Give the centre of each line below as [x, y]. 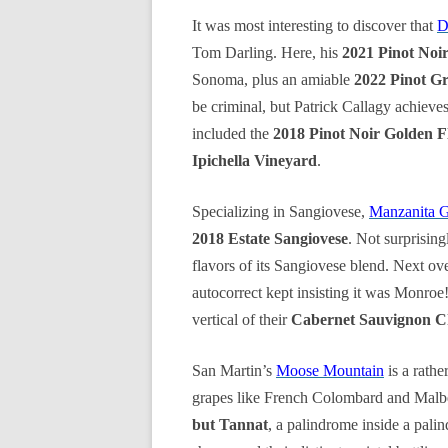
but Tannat [230, 424]
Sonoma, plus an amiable [273, 79]
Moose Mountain [330, 370]
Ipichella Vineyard [254, 160]
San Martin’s [234, 370]
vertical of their [241, 319]
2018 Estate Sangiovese [270, 238]
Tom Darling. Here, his [267, 52]
